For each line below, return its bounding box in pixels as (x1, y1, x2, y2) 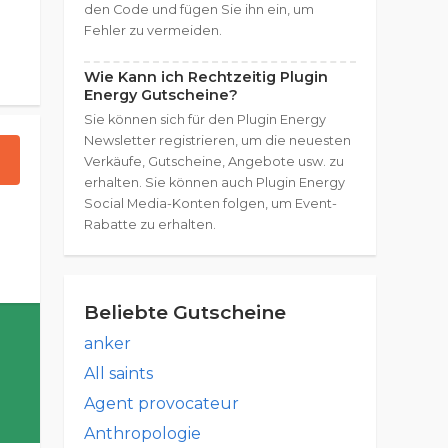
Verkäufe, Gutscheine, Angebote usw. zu (84, 154, 344, 169)
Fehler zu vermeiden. (84, 23, 222, 38)
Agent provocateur (84, 394, 239, 413)
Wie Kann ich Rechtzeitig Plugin (84, 68, 328, 86)
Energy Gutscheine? (84, 86, 238, 104)
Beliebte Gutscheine (84, 300, 286, 324)
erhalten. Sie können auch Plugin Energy (84, 175, 345, 190)
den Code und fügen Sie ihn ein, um (84, 2, 314, 17)
